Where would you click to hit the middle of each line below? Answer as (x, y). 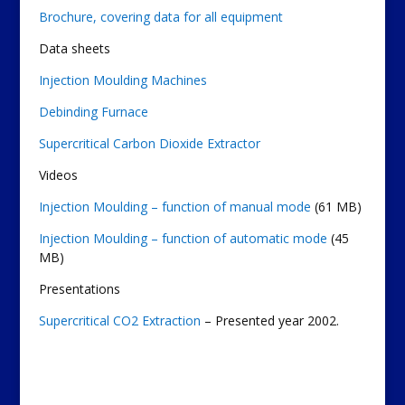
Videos (58, 175)
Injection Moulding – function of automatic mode (183, 238)
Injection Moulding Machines (122, 80)
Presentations (79, 289)
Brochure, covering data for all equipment (160, 17)
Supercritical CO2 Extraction (119, 320)
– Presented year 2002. (269, 320)
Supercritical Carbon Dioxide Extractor (149, 143)
